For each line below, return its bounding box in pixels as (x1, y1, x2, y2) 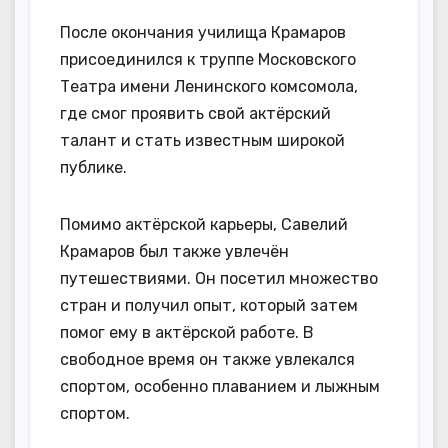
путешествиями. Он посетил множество (60, 268, 378, 288)
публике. (60, 157, 127, 177)
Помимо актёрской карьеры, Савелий (60, 214, 348, 234)
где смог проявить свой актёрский (60, 103, 331, 123)
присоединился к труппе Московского (60, 49, 356, 69)
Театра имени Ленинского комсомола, (60, 76, 358, 96)
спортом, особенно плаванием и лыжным (60, 376, 380, 396)
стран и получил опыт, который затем (60, 295, 358, 315)
